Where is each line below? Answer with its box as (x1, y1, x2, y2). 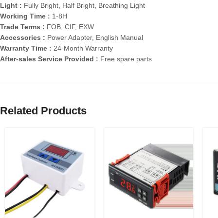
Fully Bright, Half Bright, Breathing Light (24, 1, 145, 10)
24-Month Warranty (54, 44, 113, 53)
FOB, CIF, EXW (47, 23, 94, 31)
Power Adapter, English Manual (47, 34, 143, 42)
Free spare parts (100, 55, 152, 63)
